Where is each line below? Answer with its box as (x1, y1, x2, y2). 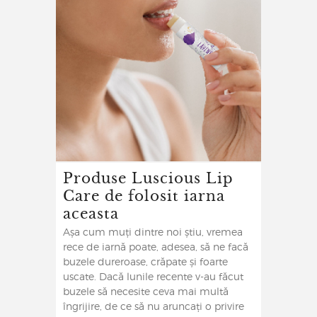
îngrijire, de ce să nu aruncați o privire (63, 302, 244, 313)
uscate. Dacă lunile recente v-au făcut (63, 272, 243, 283)
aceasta (63, 202, 119, 224)
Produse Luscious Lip (63, 166, 234, 189)
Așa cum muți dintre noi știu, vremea (63, 228, 243, 238)
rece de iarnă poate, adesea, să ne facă (63, 243, 248, 253)
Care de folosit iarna (63, 184, 225, 207)
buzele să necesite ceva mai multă (63, 287, 229, 298)
